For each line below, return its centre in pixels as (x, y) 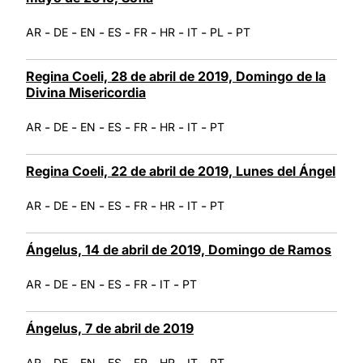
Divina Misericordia (86, 92)
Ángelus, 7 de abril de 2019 (110, 328)
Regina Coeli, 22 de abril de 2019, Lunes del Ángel (181, 171)
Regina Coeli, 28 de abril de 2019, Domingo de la (176, 76)
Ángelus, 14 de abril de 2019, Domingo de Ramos (179, 249)
